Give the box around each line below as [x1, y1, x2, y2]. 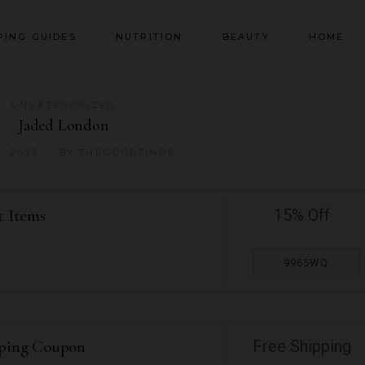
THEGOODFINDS [78, 147, 175, 158]
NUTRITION [115, 30, 183, 42]
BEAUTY [222, 30, 270, 42]
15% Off [274, 205, 330, 225]
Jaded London [17, 116, 109, 135]
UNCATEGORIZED [11, 99, 116, 111]
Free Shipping [253, 336, 351, 356]
